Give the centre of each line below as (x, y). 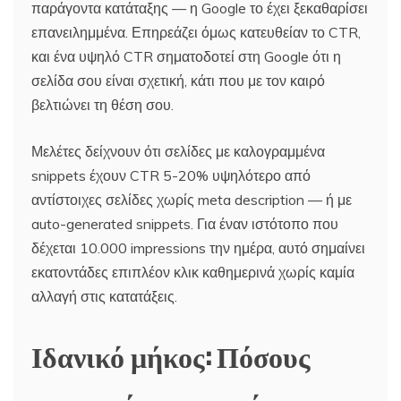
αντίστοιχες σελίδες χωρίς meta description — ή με (192, 200)
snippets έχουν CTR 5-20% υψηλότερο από (171, 176)
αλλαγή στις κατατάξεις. (104, 297)
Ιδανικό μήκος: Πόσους (171, 355)
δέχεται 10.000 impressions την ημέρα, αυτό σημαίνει (198, 248)
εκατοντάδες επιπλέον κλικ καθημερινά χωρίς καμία (193, 273)
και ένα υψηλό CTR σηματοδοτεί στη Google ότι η (186, 57)
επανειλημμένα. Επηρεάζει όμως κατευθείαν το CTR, (196, 33)
